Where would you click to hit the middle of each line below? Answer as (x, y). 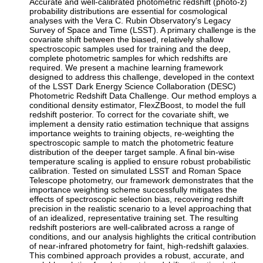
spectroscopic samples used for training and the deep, (130, 48)
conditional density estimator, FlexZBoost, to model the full (138, 105)
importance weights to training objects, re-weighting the (132, 133)
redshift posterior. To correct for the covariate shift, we (129, 114)
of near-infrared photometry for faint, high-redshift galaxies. (139, 246)
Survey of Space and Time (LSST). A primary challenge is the (143, 30)
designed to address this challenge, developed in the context (142, 77)
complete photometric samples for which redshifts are (129, 58)
